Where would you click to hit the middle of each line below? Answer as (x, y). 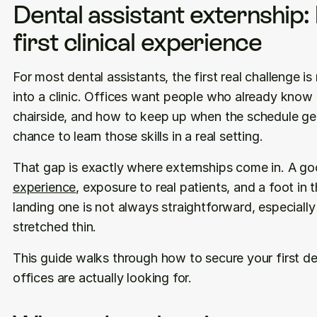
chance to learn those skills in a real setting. (138, 136)
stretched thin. (55, 227)
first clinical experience (138, 42)
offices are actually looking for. (103, 278)
